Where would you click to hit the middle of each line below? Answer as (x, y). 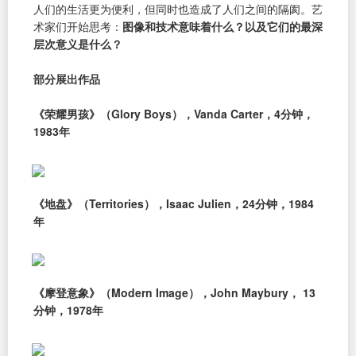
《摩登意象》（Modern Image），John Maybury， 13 (174, 293)
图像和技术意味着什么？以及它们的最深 (222, 26)
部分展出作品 (67, 78)
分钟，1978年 (68, 310)
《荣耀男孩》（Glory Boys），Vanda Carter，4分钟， (174, 113)
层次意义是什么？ (78, 43)
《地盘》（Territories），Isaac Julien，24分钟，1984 (174, 203)
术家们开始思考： (78, 26)
